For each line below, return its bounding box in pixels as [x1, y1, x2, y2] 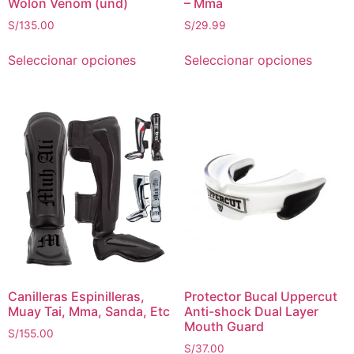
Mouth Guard [183, 318, 264, 334]
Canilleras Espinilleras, [8, 288, 145, 304]
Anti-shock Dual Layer [183, 303, 318, 319]
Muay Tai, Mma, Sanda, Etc [8, 303, 170, 319]
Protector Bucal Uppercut [183, 288, 337, 304]
